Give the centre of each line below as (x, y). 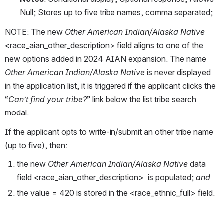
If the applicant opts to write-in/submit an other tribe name (109, 132)
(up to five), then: (37, 146)
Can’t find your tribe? (48, 99)
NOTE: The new (35, 32)
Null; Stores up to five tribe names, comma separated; (117, 13)
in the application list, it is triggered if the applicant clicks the (110, 86)
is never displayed (179, 72)
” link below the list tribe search (141, 99)
